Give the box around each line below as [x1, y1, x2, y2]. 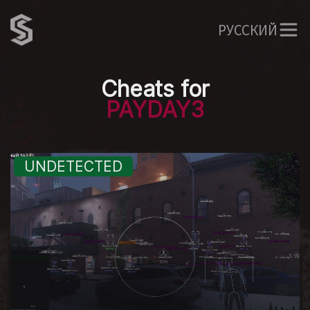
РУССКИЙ [218, 20, 277, 39]
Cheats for [100, 75, 210, 102]
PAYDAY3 [106, 96, 204, 123]
